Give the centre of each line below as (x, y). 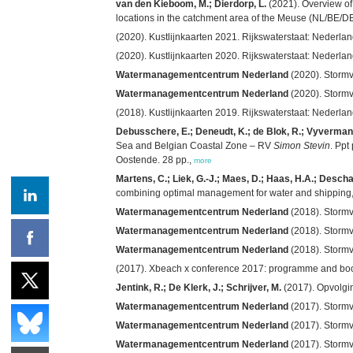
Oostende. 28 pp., (155, 160)
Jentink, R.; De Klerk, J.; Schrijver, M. (199, 287)
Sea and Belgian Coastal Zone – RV (195, 145)
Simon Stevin (302, 145)
